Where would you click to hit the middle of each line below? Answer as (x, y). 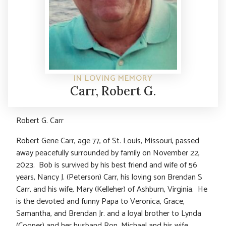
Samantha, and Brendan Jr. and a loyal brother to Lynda (109, 213)
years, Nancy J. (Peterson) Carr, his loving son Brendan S (109, 177)
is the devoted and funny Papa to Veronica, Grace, (100, 201)
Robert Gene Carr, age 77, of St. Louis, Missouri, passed (108, 141)
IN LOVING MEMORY (113, 78)
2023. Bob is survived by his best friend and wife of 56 (107, 165)
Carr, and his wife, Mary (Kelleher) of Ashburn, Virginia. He (112, 189)
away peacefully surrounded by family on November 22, (108, 153)
